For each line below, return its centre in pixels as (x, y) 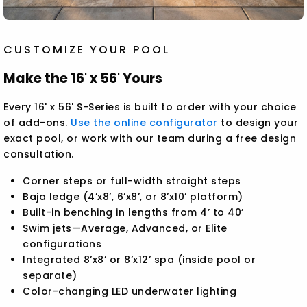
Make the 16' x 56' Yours (83, 79)
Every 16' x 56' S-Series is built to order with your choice (150, 107)
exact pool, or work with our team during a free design (150, 139)
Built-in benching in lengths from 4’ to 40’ (133, 213)
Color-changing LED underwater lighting (130, 292)
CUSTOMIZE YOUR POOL (87, 50)
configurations (62, 244)
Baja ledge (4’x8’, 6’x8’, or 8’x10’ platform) (133, 197)
